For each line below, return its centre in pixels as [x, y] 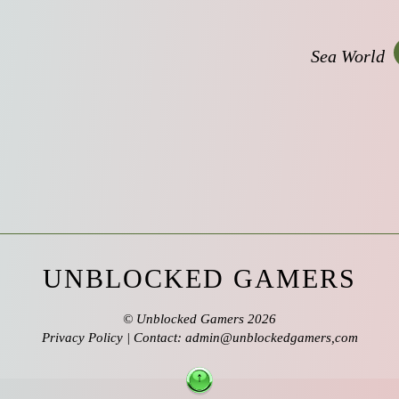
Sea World [348, 56]
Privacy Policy [82, 338]
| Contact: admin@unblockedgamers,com [240, 338]
